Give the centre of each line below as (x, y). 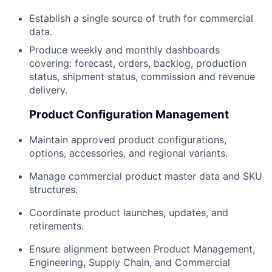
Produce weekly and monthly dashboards (124, 50)
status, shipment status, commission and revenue (142, 77)
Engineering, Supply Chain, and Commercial (130, 262)
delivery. (48, 90)
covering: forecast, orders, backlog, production (138, 63)
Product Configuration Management (129, 114)
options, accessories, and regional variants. (128, 153)
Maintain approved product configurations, (128, 139)
